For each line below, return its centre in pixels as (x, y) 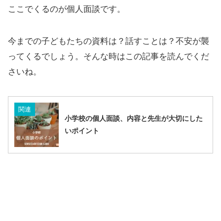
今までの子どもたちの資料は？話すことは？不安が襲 (109, 41)
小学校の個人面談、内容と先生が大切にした (134, 118)
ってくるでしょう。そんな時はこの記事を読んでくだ (109, 56)
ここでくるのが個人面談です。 (67, 9)
